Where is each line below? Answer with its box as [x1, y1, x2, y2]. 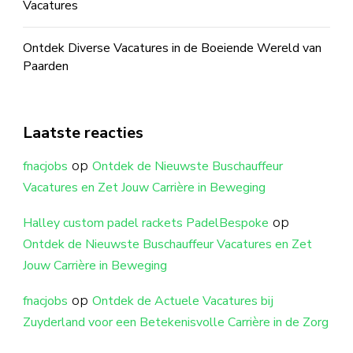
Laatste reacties [23, 121, 143, 143]
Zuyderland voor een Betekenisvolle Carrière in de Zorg [23, 313, 329, 331]
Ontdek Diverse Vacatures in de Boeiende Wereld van [23, 39, 321, 57]
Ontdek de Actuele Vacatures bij [92, 292, 273, 310]
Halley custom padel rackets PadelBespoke [23, 214, 269, 232]
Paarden [23, 57, 69, 75]
